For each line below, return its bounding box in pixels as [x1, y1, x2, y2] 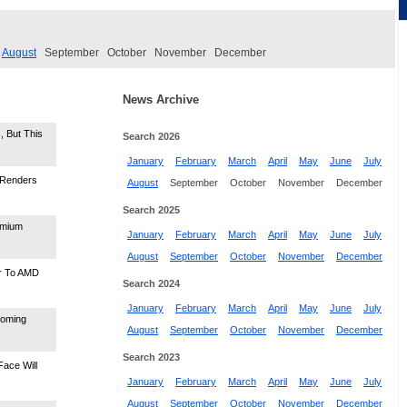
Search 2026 [123, 130, 180, 142]
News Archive [123, 92, 199, 106]
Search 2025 [123, 203, 180, 215]
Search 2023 [123, 351, 180, 362]
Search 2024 [123, 277, 180, 289]
